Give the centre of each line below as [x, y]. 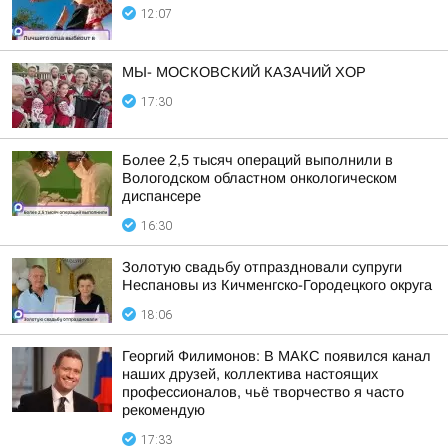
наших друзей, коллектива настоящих [250, 374]
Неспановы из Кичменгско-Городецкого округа [277, 285]
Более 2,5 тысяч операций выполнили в [257, 160]
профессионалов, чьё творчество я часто [263, 392]
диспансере [161, 196]
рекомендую [163, 410]
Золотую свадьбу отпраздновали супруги [262, 267]
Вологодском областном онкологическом [259, 178]
